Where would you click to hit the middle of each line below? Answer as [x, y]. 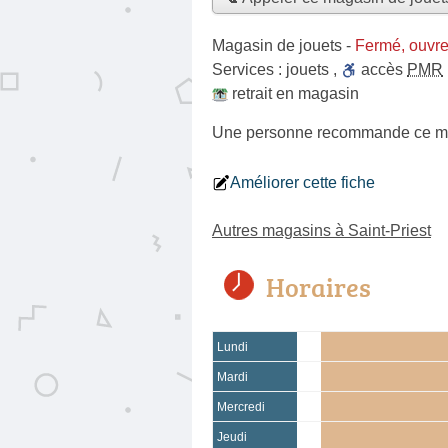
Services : [249, 69]
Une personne [264, 132]
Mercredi [241, 406]
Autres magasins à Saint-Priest [321, 230]
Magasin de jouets [277, 45]
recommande [363, 132]
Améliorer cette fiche [302, 182]
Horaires [318, 286]
